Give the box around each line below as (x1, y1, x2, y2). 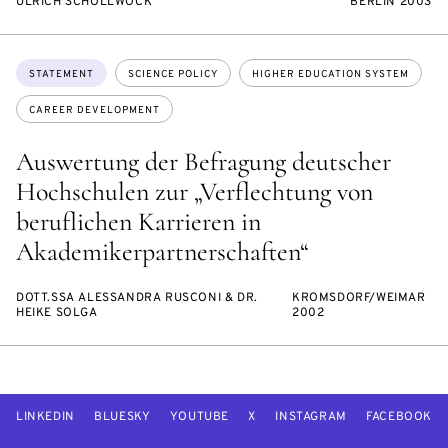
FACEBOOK (366, 409, 432, 426)
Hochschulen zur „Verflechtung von (16, 176, 373, 208)
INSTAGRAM (275, 409, 347, 426)
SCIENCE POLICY (128, 68, 218, 82)
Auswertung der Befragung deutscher (16, 146, 391, 178)
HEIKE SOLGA (16, 305, 98, 322)
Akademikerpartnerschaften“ (16, 236, 309, 268)
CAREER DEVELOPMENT (29, 104, 160, 118)
